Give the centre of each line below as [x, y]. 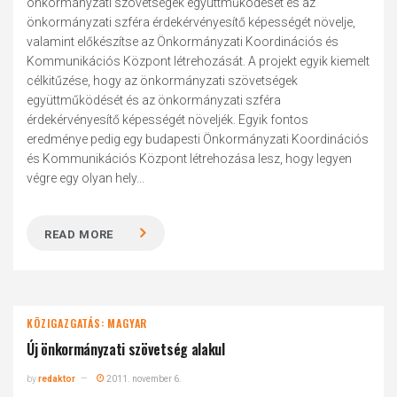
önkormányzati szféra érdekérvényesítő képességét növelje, [191, 22]
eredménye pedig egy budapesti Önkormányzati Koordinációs [198, 139]
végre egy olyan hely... [86, 178]
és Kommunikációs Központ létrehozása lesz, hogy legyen [190, 159]
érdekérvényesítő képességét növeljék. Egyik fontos [168, 120]
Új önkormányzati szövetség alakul [126, 349]
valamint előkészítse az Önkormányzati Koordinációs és [183, 42]
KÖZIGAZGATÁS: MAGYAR [87, 323]
